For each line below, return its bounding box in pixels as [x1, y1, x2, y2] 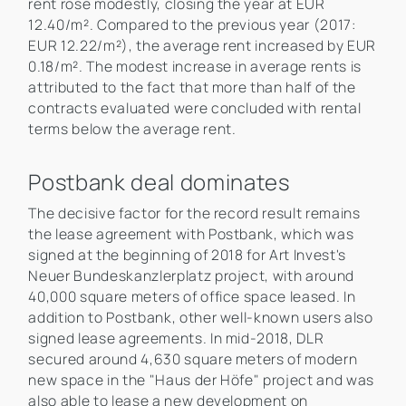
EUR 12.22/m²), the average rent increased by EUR [28, 35, 377, 56]
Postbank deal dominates [28, 167, 290, 198]
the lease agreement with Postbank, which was [28, 224, 354, 245]
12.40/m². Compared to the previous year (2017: [28, 14, 356, 35]
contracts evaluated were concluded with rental [28, 98, 362, 119]
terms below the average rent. [28, 119, 237, 140]
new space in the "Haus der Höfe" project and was [28, 370, 375, 391]
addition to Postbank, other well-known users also [28, 307, 373, 328]
